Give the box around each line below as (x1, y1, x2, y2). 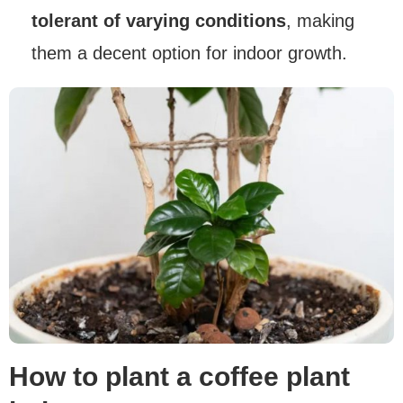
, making (286, 10, 354, 31)
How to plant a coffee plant (9, 362, 350, 392)
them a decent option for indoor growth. (31, 42, 347, 63)
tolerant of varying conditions (31, 10, 286, 31)
